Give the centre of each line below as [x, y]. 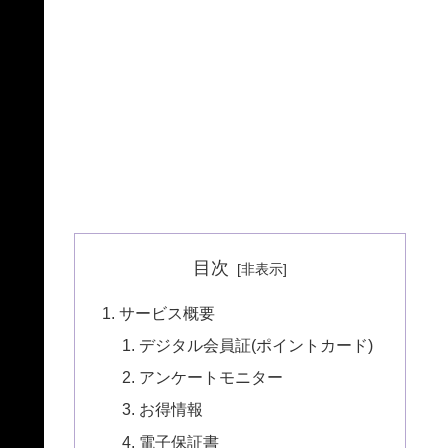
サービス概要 [167, 312]
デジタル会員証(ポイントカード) [255, 344]
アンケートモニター [210, 377]
